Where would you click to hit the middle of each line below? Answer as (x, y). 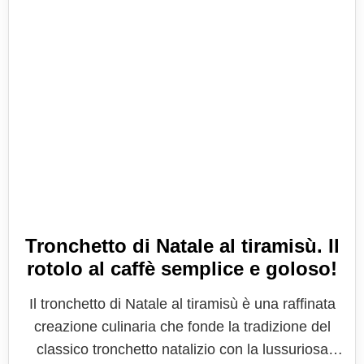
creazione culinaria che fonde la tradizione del (182, 327)
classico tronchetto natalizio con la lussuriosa (182, 349)
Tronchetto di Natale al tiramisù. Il (182, 246)
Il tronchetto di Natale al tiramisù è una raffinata (182, 304)
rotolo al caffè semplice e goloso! (182, 269)
